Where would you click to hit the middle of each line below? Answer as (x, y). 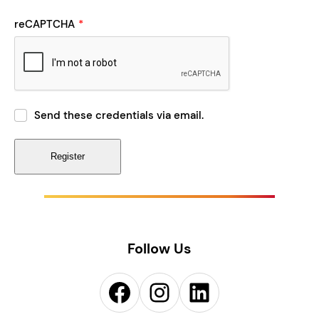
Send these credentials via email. (119, 115)
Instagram (157, 291)
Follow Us (159, 248)
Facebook (113, 291)
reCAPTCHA (45, 25)
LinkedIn (193, 291)
